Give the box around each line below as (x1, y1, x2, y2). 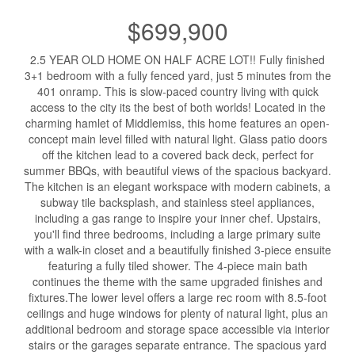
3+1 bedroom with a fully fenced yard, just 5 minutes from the (24, 67, 331, 83)
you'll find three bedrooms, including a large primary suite (34, 226, 321, 242)
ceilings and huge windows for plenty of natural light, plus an (27, 305, 328, 321)
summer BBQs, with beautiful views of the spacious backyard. (24, 162, 331, 178)
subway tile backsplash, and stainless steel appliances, (40, 194, 315, 210)
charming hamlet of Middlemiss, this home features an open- (25, 115, 330, 131)
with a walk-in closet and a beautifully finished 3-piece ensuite (24, 242, 331, 258)
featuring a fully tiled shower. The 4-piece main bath (48, 258, 307, 273)
